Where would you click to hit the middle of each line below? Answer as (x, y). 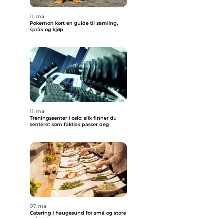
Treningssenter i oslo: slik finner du (73, 118)
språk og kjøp (46, 29)
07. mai (39, 206)
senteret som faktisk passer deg (69, 124)
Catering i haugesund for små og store (78, 213)
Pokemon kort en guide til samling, (48, 23)
